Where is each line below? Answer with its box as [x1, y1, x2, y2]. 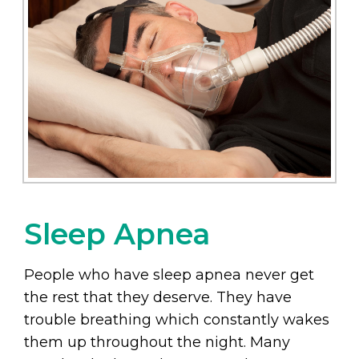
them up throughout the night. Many [24, 333, 290, 352]
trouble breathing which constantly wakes [24, 311, 329, 329]
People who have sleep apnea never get [24, 266, 314, 284]
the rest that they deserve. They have [24, 288, 292, 307]
